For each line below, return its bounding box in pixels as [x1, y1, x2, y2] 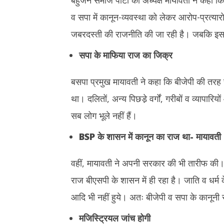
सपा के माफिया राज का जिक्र [78, 49, 172, 61]
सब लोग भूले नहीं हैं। [70, 109, 137, 121]
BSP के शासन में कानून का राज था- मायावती [78, 130, 221, 142]
